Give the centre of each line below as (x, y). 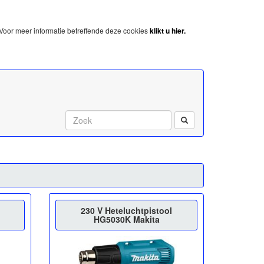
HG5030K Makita (126, 219)
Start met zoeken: (215, 119)
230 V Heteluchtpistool (127, 210)
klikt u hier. (168, 31)
